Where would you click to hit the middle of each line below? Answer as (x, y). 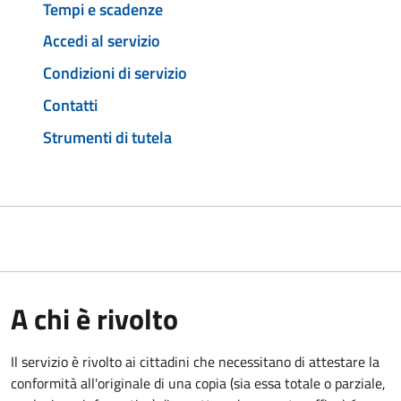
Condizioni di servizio (115, 73)
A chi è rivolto (94, 318)
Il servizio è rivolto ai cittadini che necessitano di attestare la (195, 361)
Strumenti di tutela (107, 137)
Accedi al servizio (102, 41)
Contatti (70, 105)
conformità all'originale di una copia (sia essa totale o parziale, (198, 383)
